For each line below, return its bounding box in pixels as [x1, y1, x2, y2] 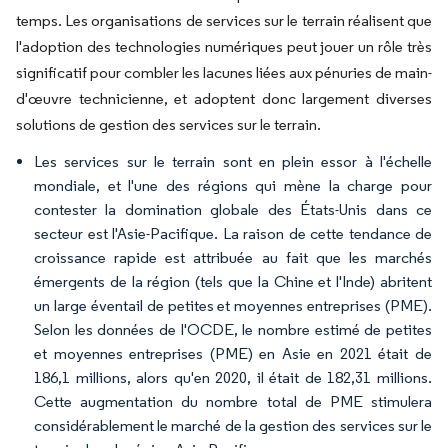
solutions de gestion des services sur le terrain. [16, 115, 321, 134]
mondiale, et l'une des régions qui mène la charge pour [34, 176, 432, 195]
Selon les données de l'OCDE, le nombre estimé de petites [34, 320, 432, 339]
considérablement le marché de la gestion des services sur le [34, 416, 432, 435]
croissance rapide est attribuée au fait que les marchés [34, 248, 432, 267]
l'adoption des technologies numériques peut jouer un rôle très [16, 37, 432, 56]
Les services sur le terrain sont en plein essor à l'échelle [34, 152, 432, 171]
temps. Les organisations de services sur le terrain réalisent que [16, 11, 432, 30]
